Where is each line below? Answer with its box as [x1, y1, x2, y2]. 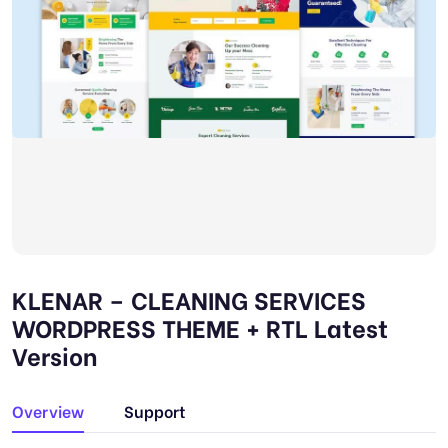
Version [12, 337, 97, 372]
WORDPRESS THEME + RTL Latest [12, 309, 388, 344]
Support [124, 399, 186, 422]
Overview [12, 399, 84, 422]
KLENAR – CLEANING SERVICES [12, 281, 366, 316]
